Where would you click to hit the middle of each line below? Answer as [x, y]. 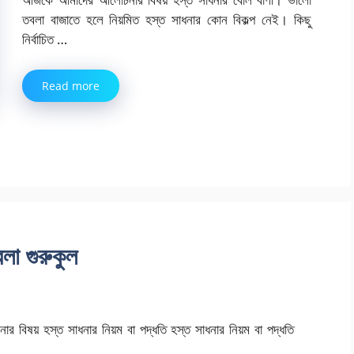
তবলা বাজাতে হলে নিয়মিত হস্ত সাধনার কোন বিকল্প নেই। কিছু [167, 20]
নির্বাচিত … [45, 40]
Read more [71, 85]
